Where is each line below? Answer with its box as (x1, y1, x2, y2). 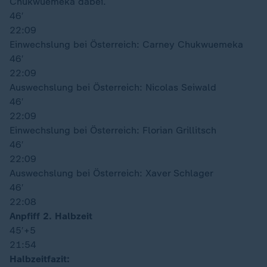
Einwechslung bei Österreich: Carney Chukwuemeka (10, 39, 243, 50)
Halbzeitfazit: (10, 253, 70, 265)
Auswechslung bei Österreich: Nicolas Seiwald (10, 82, 216, 93)
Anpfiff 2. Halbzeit (10, 210, 92, 222)
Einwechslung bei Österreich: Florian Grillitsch (10, 125, 216, 136)
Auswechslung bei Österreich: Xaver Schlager (10, 167, 213, 179)
